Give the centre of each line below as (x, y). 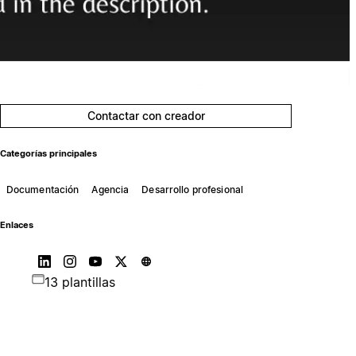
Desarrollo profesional (193, 189)
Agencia (110, 189)
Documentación (43, 189)
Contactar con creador (146, 116)
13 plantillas (79, 282)
